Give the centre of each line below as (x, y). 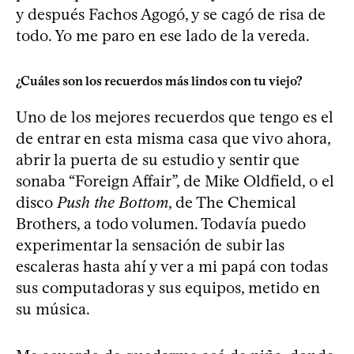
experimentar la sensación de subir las (150, 245)
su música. (53, 309)
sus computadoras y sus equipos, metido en (168, 287)
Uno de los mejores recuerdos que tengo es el (175, 117)
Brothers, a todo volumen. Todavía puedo (161, 223)
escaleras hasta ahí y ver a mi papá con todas (172, 266)
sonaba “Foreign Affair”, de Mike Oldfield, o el (175, 181)
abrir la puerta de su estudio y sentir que (158, 159)
